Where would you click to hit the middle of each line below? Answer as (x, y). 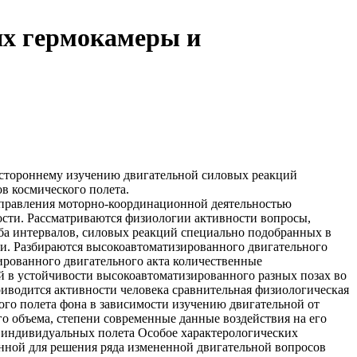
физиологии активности (191, 218)
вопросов (299, 347)
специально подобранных (251, 232)
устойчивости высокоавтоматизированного (136, 275)
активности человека (112, 289)
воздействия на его (273, 318)
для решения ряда (76, 347)
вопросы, (284, 218)
